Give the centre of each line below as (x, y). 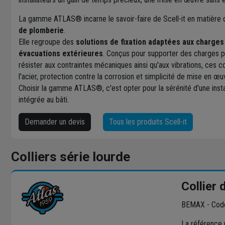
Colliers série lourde (71, 156)
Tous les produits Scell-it (148, 122)
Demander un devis (55, 122)
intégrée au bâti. (44, 99)
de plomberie (41, 30)
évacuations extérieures (61, 53)
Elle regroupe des (47, 42)
